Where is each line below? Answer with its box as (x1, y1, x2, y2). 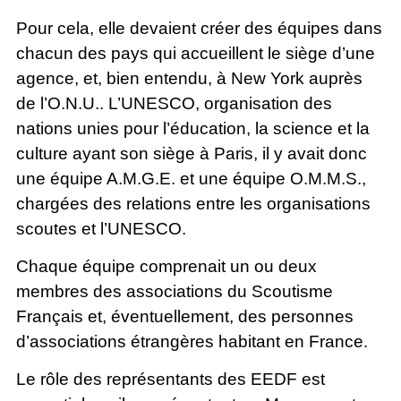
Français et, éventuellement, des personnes (15, 307, 354, 327)
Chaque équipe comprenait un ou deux (15, 257, 317, 277)
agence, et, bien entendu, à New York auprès (15, 68, 363, 88)
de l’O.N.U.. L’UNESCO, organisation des (15, 93, 332, 113)
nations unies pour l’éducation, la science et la (15, 118, 370, 138)
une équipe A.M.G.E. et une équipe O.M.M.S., (15, 168, 366, 188)
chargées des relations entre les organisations (15, 193, 371, 213)
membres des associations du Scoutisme (15, 282, 333, 302)
